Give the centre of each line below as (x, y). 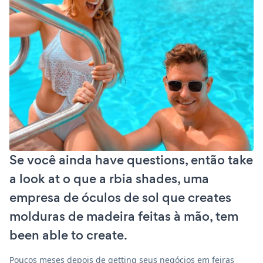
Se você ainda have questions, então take (131, 160)
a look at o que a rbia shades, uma (109, 178)
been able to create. (68, 235)
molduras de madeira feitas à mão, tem (124, 216)
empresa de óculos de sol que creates (120, 197)
